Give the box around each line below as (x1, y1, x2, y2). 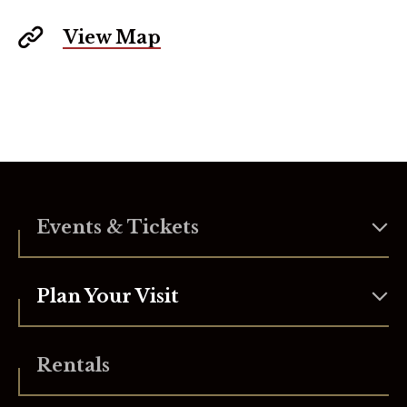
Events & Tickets (36, 216, 199, 238)
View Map (64, 26, 161, 48)
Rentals (36, 354, 110, 376)
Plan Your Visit (36, 285, 179, 307)
